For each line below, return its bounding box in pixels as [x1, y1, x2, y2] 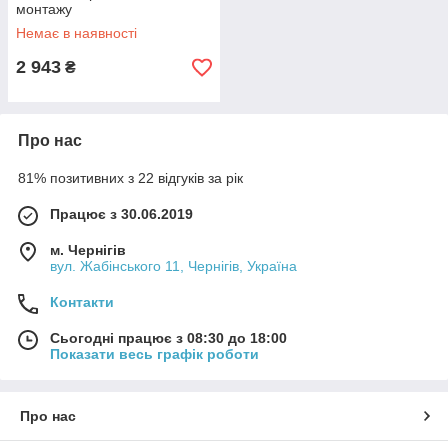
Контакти [50, 294, 114, 310]
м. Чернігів [50, 242, 126, 258]
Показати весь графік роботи [50, 346, 259, 362]
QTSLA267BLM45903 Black [16, 17, 193, 33]
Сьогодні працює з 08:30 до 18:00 [50, 330, 287, 346]
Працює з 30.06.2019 [50, 206, 193, 222]
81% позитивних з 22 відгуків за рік [18, 170, 243, 186]
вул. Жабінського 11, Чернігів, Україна [50, 258, 297, 274]
